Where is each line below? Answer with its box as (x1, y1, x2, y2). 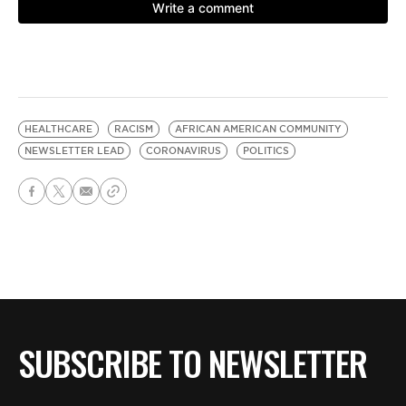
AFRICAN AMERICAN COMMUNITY (175, 123, 342, 135)
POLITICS (243, 145, 289, 157)
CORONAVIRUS (146, 145, 221, 157)
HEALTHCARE (24, 123, 92, 135)
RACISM (114, 123, 153, 135)
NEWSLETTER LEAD (24, 145, 124, 157)
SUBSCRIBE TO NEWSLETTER (18, 337, 367, 389)
